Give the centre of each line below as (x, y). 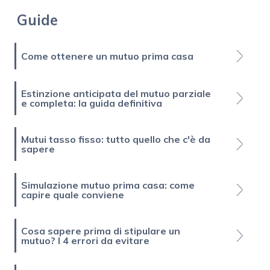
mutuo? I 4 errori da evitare (85, 240)
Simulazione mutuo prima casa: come (108, 185)
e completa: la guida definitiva (92, 103)
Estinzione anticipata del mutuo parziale (116, 93)
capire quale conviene (73, 194)
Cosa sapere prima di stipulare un (101, 231)
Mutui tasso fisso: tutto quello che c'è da (116, 139)
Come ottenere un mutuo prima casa (107, 56)
